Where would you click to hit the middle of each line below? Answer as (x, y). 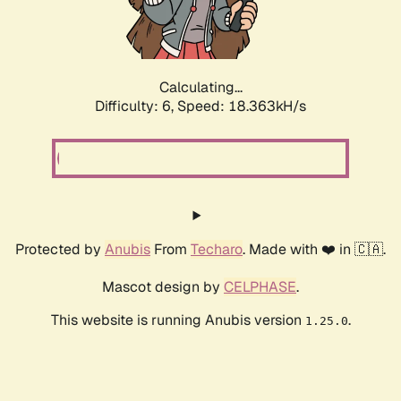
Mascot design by (163, 287)
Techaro (217, 250)
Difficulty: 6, (136, 107)
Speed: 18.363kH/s (242, 107)
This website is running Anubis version (178, 320)
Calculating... (200, 88)
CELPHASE (260, 287)
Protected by (60, 250)
